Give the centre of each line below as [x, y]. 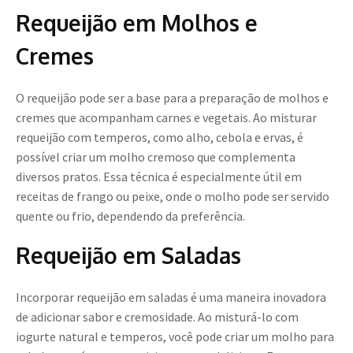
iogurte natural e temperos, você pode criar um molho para [175, 337]
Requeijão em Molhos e [137, 23]
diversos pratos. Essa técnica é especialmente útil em [159, 177]
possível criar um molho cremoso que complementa [156, 157]
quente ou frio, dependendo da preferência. [130, 216]
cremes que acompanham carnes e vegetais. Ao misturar [166, 118]
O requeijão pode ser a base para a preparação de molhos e [172, 98]
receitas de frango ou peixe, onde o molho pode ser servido [173, 197]
